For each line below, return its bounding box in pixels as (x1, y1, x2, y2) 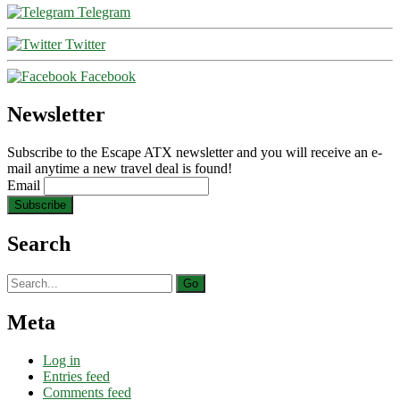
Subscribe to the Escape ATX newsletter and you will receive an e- (7, 144, 382, 160)
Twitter (62, 37, 105, 53)
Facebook (77, 69, 136, 85)
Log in (43, 352, 80, 368)
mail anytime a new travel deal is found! (7, 160, 232, 176)
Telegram (74, 4, 130, 21)
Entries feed (43, 368, 110, 384)
